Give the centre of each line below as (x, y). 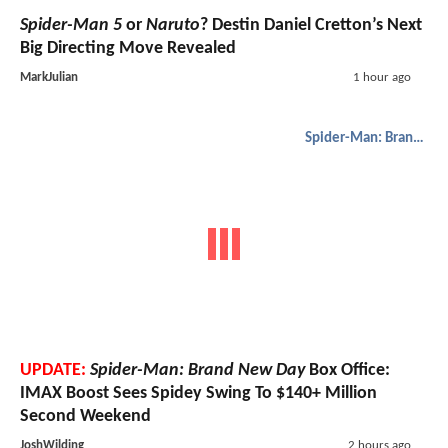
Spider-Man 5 (71, 25)
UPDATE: (53, 371)
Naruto (173, 25)
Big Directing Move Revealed (128, 48)
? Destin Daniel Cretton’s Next (311, 25)
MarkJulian (49, 77)
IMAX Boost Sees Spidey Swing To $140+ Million (198, 394)
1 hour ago (381, 77)
